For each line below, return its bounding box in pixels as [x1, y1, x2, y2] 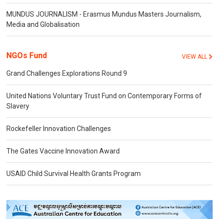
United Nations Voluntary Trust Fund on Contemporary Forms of [6, 92, 202, 100]
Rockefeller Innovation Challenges [6, 125, 111, 133]
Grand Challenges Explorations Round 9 [6, 69, 128, 78]
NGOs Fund [6, 51, 47, 61]
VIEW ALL [181, 53, 207, 61]
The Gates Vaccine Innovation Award [6, 147, 120, 155]
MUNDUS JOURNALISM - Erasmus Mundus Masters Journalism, [6, 10, 202, 19]
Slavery [6, 102, 30, 110]
